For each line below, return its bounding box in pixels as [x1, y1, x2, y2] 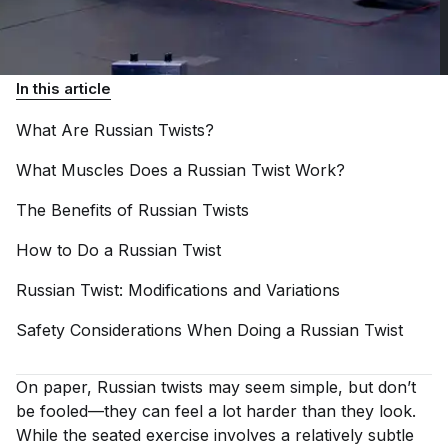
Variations [266, 280, 340, 300]
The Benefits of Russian [16, 200, 202, 220]
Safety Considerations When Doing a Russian [16, 320, 364, 340]
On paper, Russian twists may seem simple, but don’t [16, 377, 416, 397]
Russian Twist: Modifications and [16, 280, 266, 300]
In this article [16, 79, 111, 98]
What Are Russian [16, 120, 158, 140]
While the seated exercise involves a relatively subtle [16, 425, 414, 445]
